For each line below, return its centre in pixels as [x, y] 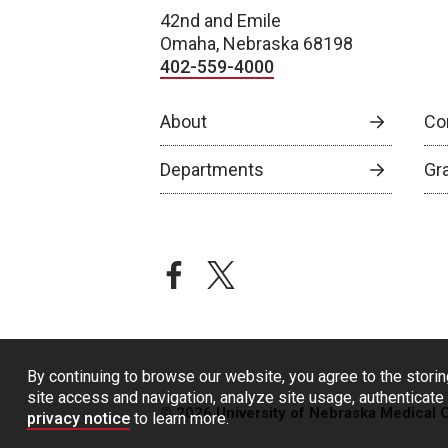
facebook [199, 272]
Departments [212, 170]
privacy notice [78, 418]
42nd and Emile [220, 21]
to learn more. [179, 418]
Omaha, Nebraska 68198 [256, 44]
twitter [235, 272]
